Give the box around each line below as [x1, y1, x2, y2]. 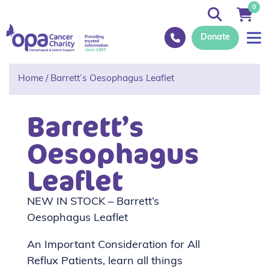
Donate [201, 32, 230, 42]
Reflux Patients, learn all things [27, 255, 183, 267]
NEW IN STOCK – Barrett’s [27, 196, 159, 208]
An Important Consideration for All [27, 239, 200, 251]
